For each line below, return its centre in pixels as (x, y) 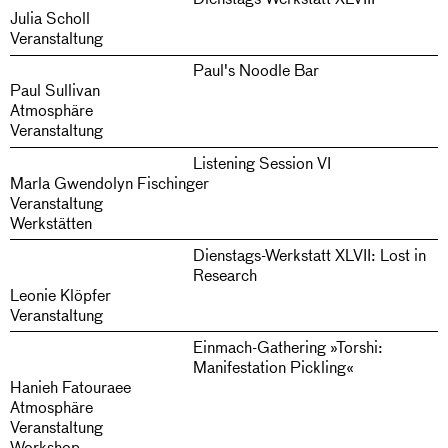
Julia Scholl (50, 18)
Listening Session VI (261, 162)
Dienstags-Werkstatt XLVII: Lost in (309, 254)
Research (224, 274)
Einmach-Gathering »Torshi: (287, 346)
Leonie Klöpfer (60, 294)
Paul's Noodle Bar (255, 70)
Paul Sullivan (55, 90)
